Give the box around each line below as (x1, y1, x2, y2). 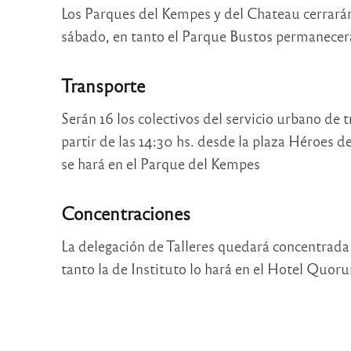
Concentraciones (60, 201, 190, 224)
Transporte (60, 73, 145, 96)
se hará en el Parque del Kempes (60, 154, 260, 173)
